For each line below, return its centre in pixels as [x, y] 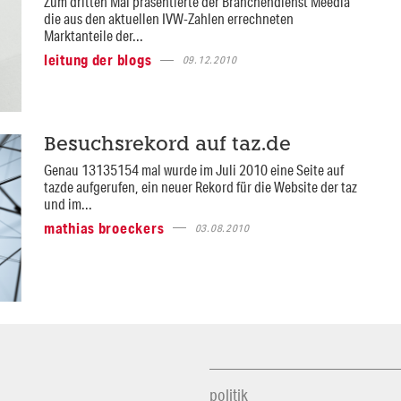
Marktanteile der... [93, 36]
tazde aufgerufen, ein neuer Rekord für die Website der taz [200, 186]
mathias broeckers [104, 227]
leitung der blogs [98, 60]
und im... [68, 203]
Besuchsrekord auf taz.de [167, 145]
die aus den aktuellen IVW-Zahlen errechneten [168, 19]
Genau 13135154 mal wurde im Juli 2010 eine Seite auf [193, 169]
